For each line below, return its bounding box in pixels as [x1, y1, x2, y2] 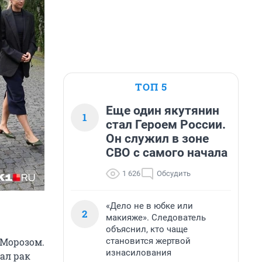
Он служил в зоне [106, 132, 209, 146]
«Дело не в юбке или [106, 201, 193, 211]
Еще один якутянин [106, 104, 219, 118]
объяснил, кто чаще [106, 224, 188, 235]
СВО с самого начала [106, 146, 227, 160]
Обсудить [157, 169, 191, 178]
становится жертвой [106, 236, 191, 246]
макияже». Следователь [106, 212, 206, 223]
